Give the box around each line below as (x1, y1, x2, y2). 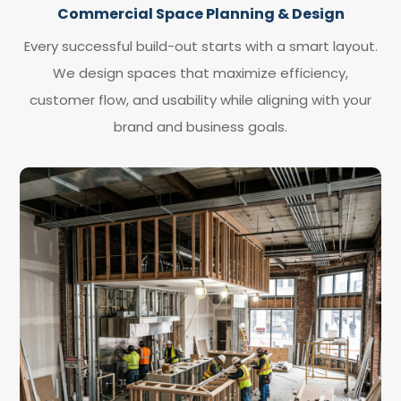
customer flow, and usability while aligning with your (30, 90, 371, 110)
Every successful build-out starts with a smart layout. (23, 37, 378, 56)
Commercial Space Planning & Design (56, 4, 345, 25)
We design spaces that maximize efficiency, (53, 64, 348, 83)
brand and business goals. (114, 117, 287, 137)
